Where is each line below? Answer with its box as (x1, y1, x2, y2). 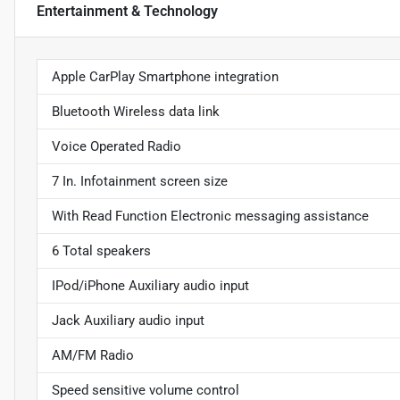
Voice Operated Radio (52, 137, 181, 154)
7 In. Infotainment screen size (52, 172, 228, 189)
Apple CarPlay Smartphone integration (52, 68, 279, 85)
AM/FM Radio (52, 346, 134, 363)
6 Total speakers (52, 242, 151, 259)
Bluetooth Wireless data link (52, 103, 220, 120)
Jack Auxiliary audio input (52, 312, 204, 329)
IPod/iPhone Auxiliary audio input (52, 277, 249, 294)
